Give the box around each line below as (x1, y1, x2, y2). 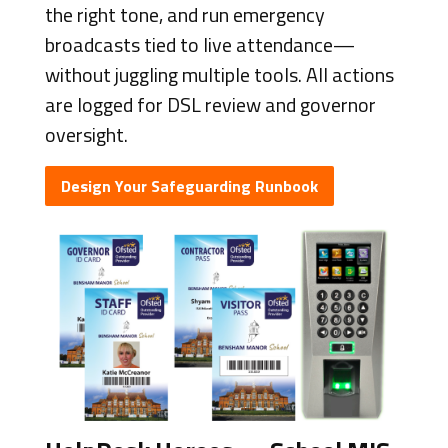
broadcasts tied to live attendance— (44, 28, 355, 60)
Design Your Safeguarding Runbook (60, 173, 318, 198)
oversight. (44, 118, 128, 150)
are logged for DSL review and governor (44, 88, 376, 120)
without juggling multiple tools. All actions (44, 58, 394, 90)
